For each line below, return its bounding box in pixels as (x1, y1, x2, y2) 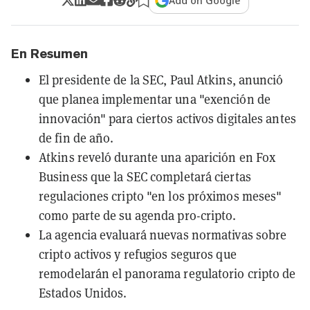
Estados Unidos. (39, 284, 127, 301)
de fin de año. (39, 129, 114, 146)
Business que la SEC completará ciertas (39, 168, 251, 185)
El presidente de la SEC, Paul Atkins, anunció (39, 71, 284, 88)
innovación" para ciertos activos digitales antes (39, 110, 296, 127)
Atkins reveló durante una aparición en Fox (39, 149, 276, 165)
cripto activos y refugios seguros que (39, 246, 237, 262)
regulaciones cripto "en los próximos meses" (39, 188, 282, 204)
